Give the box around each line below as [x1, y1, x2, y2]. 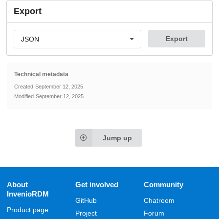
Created [14, 83, 33, 89]
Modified [14, 93, 34, 99]
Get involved [75, 180, 118, 189]
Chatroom [144, 197, 175, 204]
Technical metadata [14, 70, 68, 78]
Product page [7, 206, 48, 214]
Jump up [103, 133, 132, 142]
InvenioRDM [7, 190, 49, 198]
